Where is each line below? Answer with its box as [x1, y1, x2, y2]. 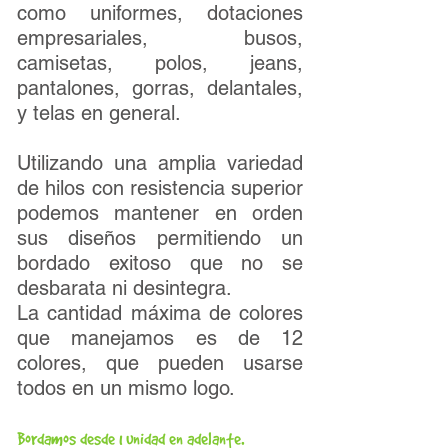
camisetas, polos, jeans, [17, 51, 303, 75]
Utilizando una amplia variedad [17, 151, 303, 175]
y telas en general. [17, 101, 181, 125]
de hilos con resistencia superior [17, 176, 303, 200]
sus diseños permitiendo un [17, 226, 303, 250]
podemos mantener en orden [17, 201, 303, 225]
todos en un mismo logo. [17, 376, 235, 400]
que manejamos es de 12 [17, 326, 303, 350]
